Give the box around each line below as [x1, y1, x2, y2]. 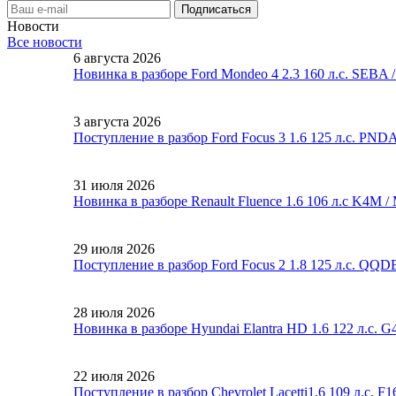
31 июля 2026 [73, 177, 155, 193]
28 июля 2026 [73, 304, 155, 320]
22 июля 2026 [73, 368, 155, 384]
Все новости [7, 34, 82, 49]
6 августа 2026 [73, 49, 161, 65]
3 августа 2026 [73, 113, 161, 129]
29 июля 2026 [73, 240, 155, 256]
